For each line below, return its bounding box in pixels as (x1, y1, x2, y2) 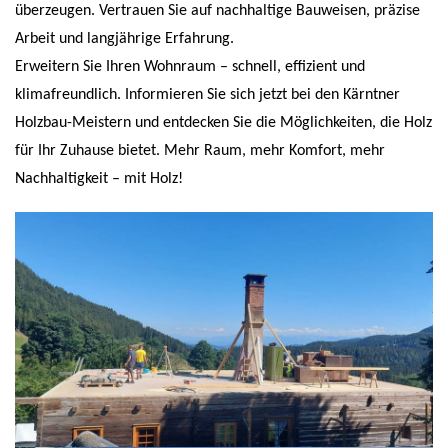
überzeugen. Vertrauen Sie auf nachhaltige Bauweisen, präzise (15, 3, 420, 20)
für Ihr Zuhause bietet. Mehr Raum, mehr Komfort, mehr (15, 143, 385, 160)
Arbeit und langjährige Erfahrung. (15, 31, 234, 48)
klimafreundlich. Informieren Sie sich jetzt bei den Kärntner (15, 87, 400, 104)
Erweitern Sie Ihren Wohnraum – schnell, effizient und (15, 59, 365, 76)
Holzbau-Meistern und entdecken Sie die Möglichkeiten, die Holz (15, 115, 432, 132)
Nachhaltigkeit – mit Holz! (15, 171, 183, 188)
